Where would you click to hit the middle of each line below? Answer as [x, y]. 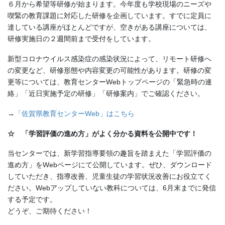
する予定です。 [32, 200]
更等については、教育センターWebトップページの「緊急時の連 [110, 82]
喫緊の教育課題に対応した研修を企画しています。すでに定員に [109, 16]
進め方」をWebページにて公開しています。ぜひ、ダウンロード [110, 165]
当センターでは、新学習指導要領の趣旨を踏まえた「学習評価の [109, 153]
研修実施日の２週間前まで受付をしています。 [81, 39]
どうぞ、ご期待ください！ [50, 211]
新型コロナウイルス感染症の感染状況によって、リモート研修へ [109, 59]
